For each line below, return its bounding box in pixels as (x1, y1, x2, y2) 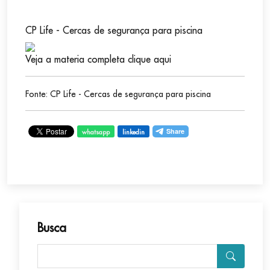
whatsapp (82, 128, 110, 137)
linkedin (122, 128, 145, 137)
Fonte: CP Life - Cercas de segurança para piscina (25, 89, 211, 100)
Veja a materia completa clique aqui (25, 53, 171, 66)
